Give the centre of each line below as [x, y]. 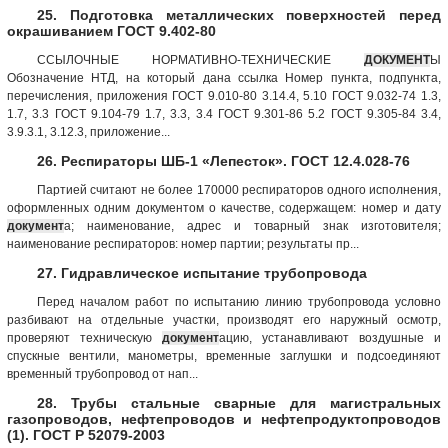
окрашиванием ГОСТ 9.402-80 [111, 30]
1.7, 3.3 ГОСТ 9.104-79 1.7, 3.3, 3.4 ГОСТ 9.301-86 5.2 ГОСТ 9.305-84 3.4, [224, 113]
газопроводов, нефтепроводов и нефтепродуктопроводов [224, 418]
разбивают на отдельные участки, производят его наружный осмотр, [224, 319]
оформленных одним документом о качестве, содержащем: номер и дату [224, 207]
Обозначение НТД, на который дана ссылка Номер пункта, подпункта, [224, 77]
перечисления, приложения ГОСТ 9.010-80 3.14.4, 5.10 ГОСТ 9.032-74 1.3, [224, 95]
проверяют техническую [84, 337]
